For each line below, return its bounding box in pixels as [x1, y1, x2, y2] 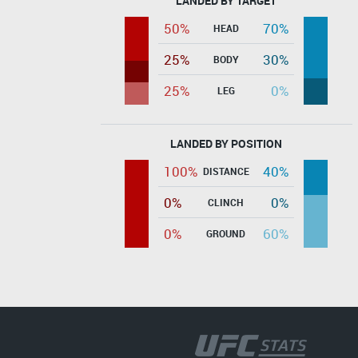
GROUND [206, 226, 245, 240]
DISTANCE [202, 164, 249, 177]
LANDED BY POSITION [170, 135, 282, 151]
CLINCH [208, 195, 244, 209]
